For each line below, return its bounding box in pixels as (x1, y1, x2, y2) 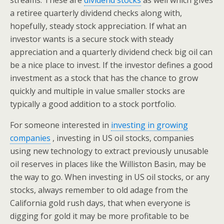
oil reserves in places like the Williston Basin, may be (10, 158, 206, 170)
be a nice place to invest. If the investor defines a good (10, 59, 212, 71)
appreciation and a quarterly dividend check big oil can (10, 46, 212, 58)
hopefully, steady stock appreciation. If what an (10, 20, 186, 32)
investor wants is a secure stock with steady (10, 33, 173, 45)
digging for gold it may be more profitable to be (10, 210, 189, 222)
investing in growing (111, 119, 188, 131)
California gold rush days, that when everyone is (10, 197, 190, 209)
